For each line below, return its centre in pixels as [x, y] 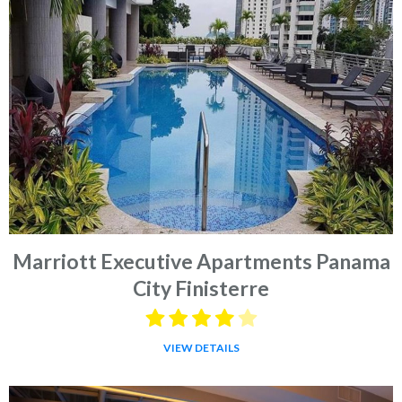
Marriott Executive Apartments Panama [201, 261]
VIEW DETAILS [201, 347]
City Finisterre [201, 288]
